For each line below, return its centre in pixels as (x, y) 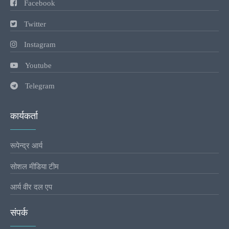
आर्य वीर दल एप (31, 187)
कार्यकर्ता (24, 116)
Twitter (35, 24)
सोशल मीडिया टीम (35, 166)
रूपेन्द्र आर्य (26, 145)
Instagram (40, 44)
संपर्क (19, 212)
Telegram (40, 86)
